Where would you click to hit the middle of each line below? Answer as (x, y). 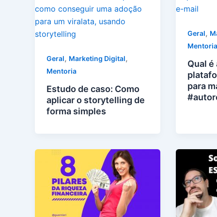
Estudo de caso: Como (93, 89)
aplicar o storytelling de (96, 100)
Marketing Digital (97, 58)
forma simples (76, 111)
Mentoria (62, 71)
